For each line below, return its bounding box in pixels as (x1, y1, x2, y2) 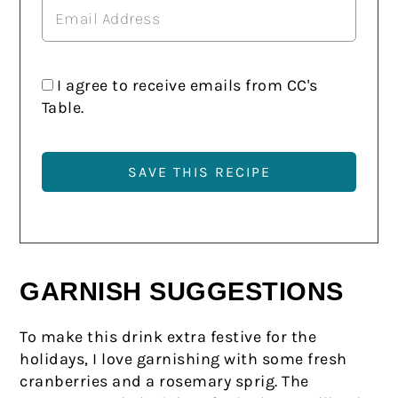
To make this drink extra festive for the (20, 326, 317, 346)
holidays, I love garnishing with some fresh (20, 348, 347, 369)
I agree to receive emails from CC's (57, 76, 318, 96)
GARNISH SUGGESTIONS (20, 276, 344, 306)
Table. (41, 98, 84, 118)
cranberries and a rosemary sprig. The (20, 370, 309, 391)
